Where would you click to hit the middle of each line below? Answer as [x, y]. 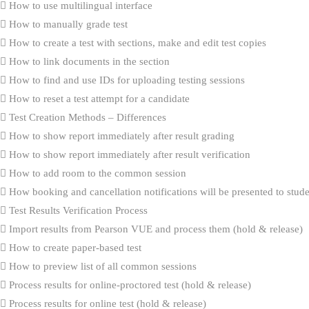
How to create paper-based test [74, 247]
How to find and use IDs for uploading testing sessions [126, 80]
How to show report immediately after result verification [128, 154]
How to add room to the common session [96, 173]
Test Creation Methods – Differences [86, 117]
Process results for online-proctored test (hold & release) [129, 285]
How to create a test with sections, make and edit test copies [136, 42]
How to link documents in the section [88, 61]
